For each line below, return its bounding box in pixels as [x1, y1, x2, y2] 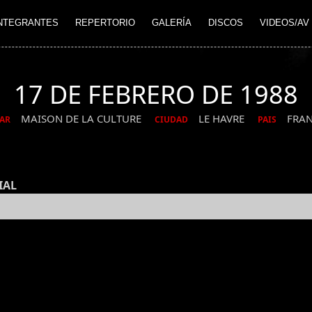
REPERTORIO [75, 17, 135, 29]
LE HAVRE [198, 111, 247, 126]
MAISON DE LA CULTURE [21, 111, 144, 126]
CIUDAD [155, 114, 188, 126]
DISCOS [208, 17, 243, 29]
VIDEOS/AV [260, 17, 309, 29]
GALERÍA [152, 17, 192, 29]
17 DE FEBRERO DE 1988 [14, 77, 298, 111]
